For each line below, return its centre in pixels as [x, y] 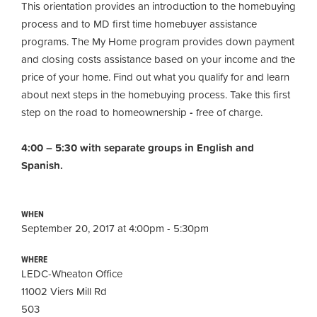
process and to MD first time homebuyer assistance [139, 23]
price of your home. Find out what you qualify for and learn [155, 76]
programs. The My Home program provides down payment [158, 41]
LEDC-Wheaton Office [72, 273]
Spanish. [42, 165]
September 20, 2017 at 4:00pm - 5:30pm [115, 228]
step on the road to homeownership [104, 112]
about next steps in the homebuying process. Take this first [156, 94]
